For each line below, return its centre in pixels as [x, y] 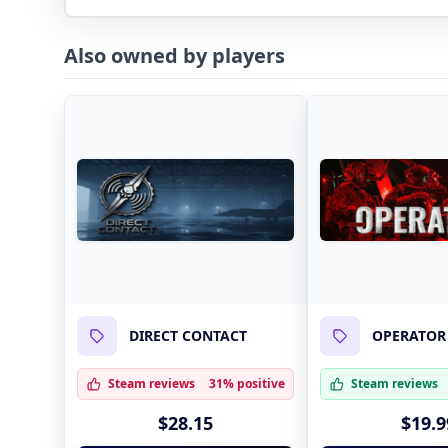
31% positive [247, 383]
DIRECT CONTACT [188, 336]
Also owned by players [174, 55]
